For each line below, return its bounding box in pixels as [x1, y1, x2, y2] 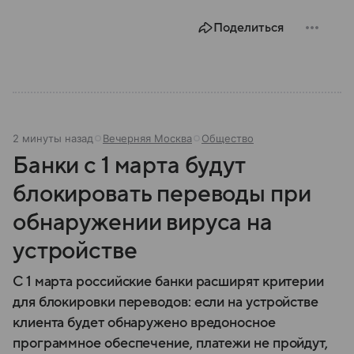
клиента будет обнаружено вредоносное [13, 315, 276, 330]
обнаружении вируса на [13, 209, 273, 235]
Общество [201, 132, 254, 145]
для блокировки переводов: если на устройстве [13, 295, 319, 310]
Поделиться [213, 21, 284, 35]
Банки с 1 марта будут [13, 153, 245, 179]
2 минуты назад [13, 132, 93, 145]
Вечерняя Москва [103, 132, 192, 145]
